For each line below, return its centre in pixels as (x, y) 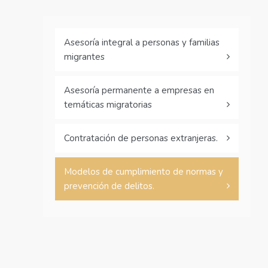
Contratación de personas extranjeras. (141, 138)
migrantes (84, 57)
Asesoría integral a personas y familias (142, 42)
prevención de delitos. (109, 186)
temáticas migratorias (108, 105)
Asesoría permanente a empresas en (139, 90)
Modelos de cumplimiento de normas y (144, 172)
